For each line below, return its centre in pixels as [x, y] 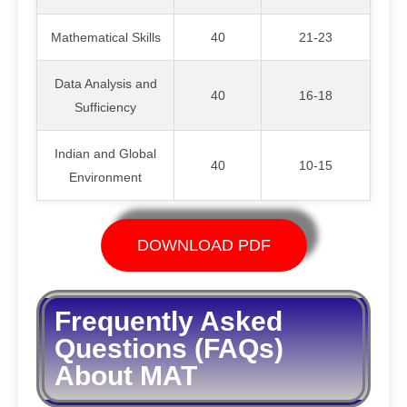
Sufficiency [105, 107]
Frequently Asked [169, 321]
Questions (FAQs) [169, 348]
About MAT [126, 375]
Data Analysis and [105, 83]
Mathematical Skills [105, 37]
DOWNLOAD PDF [203, 245]
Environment [105, 177]
